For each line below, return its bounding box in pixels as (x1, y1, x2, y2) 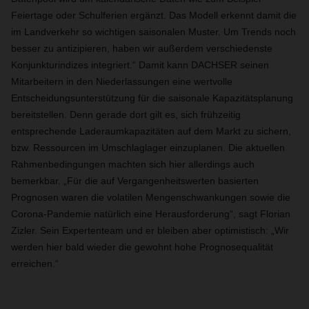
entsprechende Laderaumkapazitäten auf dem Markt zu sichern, (11, 126, 294, 137)
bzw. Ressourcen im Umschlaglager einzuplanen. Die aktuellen (11, 142, 285, 153)
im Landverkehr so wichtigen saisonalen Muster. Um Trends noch (11, 26, 296, 37)
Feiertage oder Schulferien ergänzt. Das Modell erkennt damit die (11, 10, 297, 21)
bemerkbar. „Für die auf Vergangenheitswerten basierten (11, 175, 259, 186)
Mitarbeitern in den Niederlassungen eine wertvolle (11, 76, 232, 87)
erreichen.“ (11, 258, 59, 269)
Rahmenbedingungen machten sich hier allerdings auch (11, 159, 255, 170)
